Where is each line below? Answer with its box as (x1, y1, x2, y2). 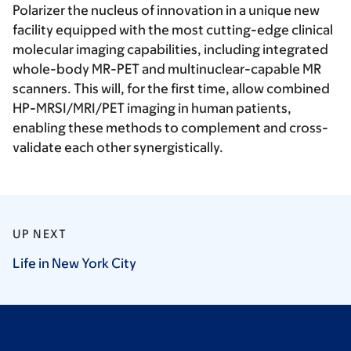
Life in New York (13, 255, 111, 271)
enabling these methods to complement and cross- (13, 120, 328, 136)
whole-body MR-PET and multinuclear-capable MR (13, 61, 321, 77)
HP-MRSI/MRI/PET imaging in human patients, (13, 100, 291, 116)
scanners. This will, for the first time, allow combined (13, 81, 330, 96)
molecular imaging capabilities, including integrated (13, 42, 328, 57)
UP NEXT (13, 227, 67, 241)
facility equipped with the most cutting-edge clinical (13, 22, 333, 38)
